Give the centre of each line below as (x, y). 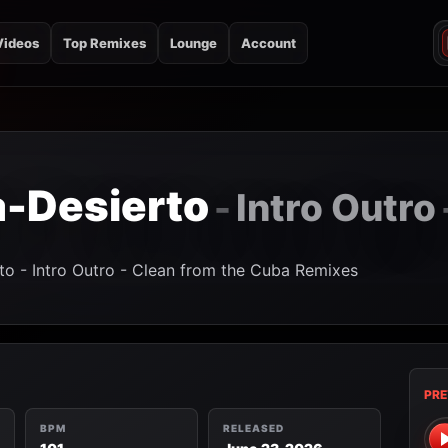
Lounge (193, 43)
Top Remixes (104, 43)
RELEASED (253, 428)
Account (268, 43)
